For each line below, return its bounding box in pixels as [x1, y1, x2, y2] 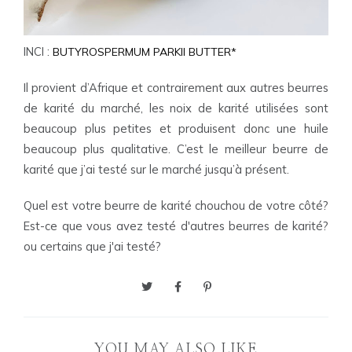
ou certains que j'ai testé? [24, 239, 164, 254]
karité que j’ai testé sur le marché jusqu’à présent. [24, 162, 289, 177]
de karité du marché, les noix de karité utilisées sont [24, 101, 328, 115]
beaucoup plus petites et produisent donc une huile [24, 121, 328, 136]
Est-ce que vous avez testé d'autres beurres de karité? [24, 218, 328, 233]
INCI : [24, 44, 53, 59]
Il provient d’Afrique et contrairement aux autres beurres [24, 80, 328, 95]
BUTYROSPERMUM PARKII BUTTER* [53, 45, 236, 59]
